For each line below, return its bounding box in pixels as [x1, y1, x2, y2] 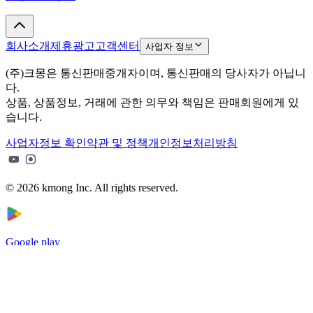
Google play [6, 235, 60, 248]
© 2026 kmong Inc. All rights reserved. [6, 181, 178, 194]
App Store [6, 290, 51, 303]
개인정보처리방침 [148, 136, 238, 149]
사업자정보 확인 [6, 136, 87, 149]
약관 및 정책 [87, 136, 148, 149]
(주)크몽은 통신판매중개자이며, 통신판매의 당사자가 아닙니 [6, 66, 306, 79]
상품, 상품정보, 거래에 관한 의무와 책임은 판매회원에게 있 [6, 96, 299, 108]
